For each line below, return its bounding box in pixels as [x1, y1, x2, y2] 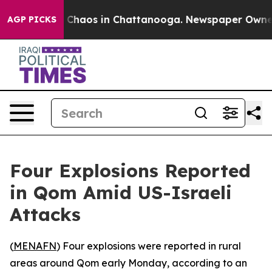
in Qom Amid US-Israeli [10, 181, 232, 204]
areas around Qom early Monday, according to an [10, 257, 247, 269]
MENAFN [13, 240, 56, 252]
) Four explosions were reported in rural [56, 240, 241, 252]
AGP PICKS [7, 14, 56, 25]
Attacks [10, 203, 81, 226]
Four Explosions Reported [10, 159, 251, 182]
